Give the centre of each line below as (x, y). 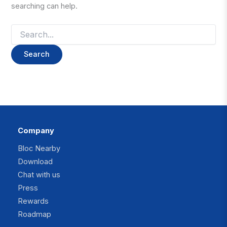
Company (36, 130)
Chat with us (39, 175)
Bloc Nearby (39, 149)
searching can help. (45, 6)
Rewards (33, 201)
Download (35, 162)
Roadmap (34, 215)
